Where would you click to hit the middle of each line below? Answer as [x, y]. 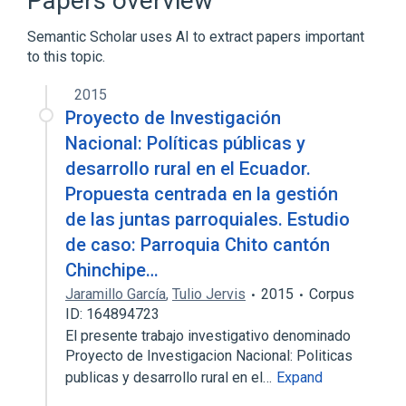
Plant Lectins [186, 20]
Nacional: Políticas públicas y [185, 143]
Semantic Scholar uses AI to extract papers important [196, 37]
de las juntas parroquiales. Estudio [208, 219]
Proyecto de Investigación [173, 118]
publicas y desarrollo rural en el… [170, 377]
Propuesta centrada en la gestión [202, 194]
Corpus [332, 294]
